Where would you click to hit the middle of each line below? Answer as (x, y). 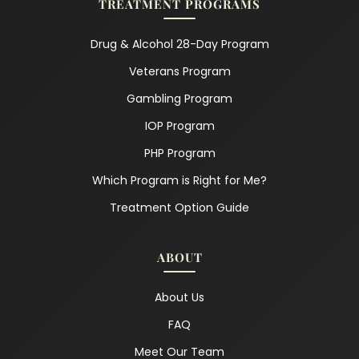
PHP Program (179, 153)
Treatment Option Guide (179, 207)
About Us (179, 297)
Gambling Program (179, 98)
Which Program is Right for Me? (179, 180)
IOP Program (179, 125)
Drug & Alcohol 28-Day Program (179, 44)
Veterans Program (179, 71)
